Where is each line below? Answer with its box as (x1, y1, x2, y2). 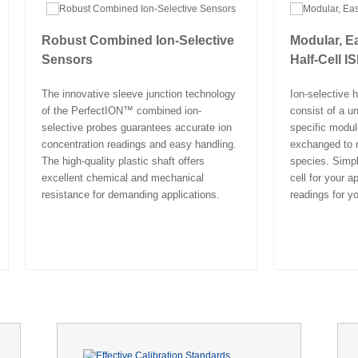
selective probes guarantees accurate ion (41, 121, 232, 133)
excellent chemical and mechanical (41, 171, 204, 184)
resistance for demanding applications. (41, 188, 220, 201)
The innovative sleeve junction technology (41, 87, 236, 100)
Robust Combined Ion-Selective (41, 33, 234, 47)
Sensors (41, 52, 93, 66)
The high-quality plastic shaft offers (41, 154, 205, 167)
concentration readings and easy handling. (41, 137, 237, 150)
